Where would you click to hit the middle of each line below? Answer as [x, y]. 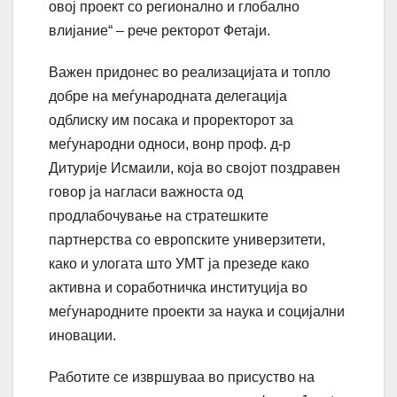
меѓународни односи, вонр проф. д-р [170, 144]
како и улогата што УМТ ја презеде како [179, 264]
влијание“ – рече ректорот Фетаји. [160, 31]
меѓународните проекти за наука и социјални [197, 312]
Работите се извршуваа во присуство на [182, 378]
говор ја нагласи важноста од [146, 192]
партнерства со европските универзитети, [187, 240]
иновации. [82, 336]
